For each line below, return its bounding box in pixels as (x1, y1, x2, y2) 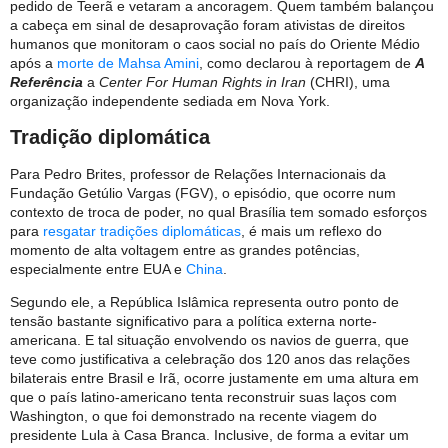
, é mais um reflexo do (241, 222, 382, 239)
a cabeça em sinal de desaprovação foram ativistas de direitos (10, 16, 405, 33)
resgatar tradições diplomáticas (43, 222, 241, 239)
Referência (10, 73, 83, 90)
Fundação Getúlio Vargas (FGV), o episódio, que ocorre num (10, 184, 396, 201)
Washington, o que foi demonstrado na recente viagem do (10, 408, 377, 425)
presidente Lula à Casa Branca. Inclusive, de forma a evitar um (10, 427, 409, 444)
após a (10, 54, 57, 71)
